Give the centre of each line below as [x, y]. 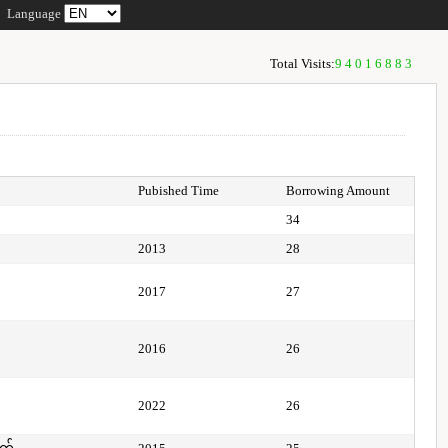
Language [36, 13]
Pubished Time [179, 190]
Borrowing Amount [338, 190]
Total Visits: [302, 63]
